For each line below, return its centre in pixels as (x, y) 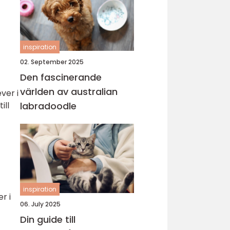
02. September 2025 (52, 62)
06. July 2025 (40, 204)
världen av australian (69, 92)
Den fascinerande (61, 77)
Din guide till (48, 219)
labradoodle (48, 106)
